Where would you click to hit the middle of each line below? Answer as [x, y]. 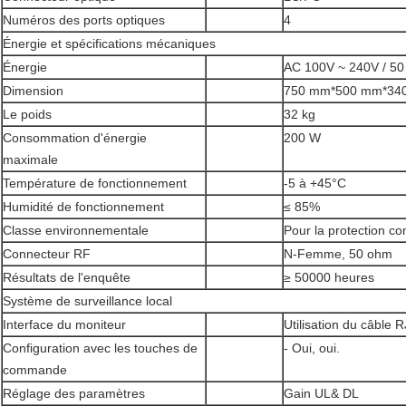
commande [35, 370]
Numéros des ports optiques [84, 20]
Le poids [27, 115]
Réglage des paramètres [74, 394]
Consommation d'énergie [75, 138]
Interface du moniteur [64, 325]
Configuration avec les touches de [100, 348]
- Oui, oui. [312, 348]
